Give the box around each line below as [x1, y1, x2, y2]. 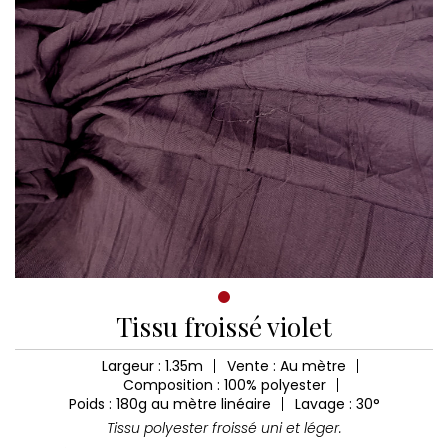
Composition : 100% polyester [122, 375, 326, 395]
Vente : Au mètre [227, 356, 346, 376]
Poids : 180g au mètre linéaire [68, 394, 271, 414]
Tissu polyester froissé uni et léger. [106, 418, 342, 438]
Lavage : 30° [294, 394, 380, 414]
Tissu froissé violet [116, 309, 332, 344]
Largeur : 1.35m [102, 356, 203, 376]
